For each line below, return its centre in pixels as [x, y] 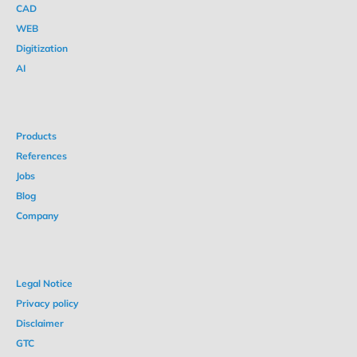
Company [37, 216]
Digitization [42, 48]
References [41, 156]
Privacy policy [47, 303]
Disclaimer [40, 323]
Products [36, 136]
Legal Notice [44, 283]
